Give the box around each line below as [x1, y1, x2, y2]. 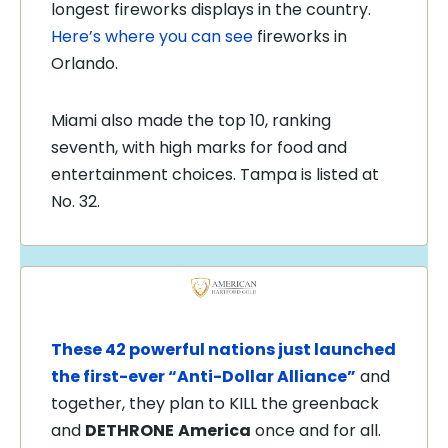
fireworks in [253, 25, 347, 48]
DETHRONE [85, 418, 174, 442]
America [178, 418, 251, 442]
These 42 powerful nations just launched [51, 337, 396, 361]
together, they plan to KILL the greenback [51, 391, 379, 415]
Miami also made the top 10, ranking [51, 109, 331, 132]
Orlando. [51, 52, 118, 75]
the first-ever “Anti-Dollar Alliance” [51, 364, 356, 388]
